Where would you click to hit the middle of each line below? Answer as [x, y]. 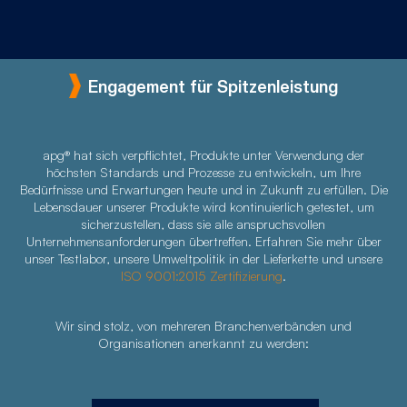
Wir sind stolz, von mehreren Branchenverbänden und [203, 326]
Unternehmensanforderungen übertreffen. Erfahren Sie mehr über [203, 242]
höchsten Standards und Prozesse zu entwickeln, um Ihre [203, 173]
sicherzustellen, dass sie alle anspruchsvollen [203, 224]
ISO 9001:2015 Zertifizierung [202, 276]
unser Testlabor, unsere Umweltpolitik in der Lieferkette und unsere [203, 259]
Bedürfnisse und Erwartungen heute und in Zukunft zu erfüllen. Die [203, 190]
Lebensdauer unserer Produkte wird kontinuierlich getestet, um [203, 207]
